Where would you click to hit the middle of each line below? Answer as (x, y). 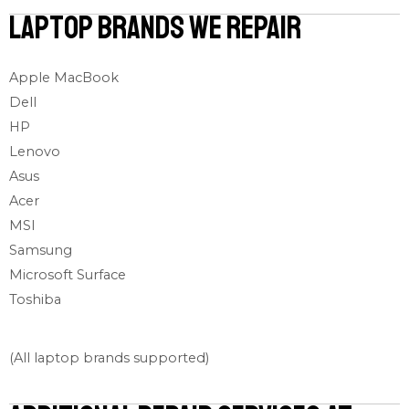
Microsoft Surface (68, 274)
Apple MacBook (64, 77)
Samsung (41, 250)
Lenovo (35, 151)
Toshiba (35, 299)
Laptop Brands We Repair (155, 29)
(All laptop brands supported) (109, 357)
